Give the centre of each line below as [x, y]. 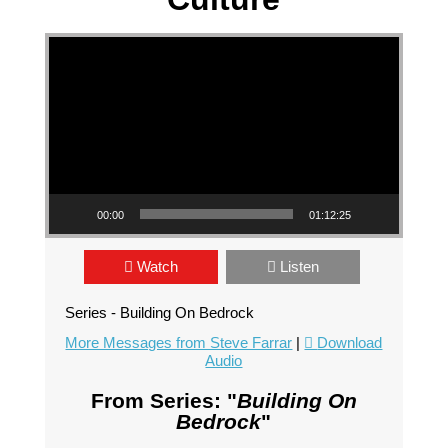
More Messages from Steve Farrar [179, 343]
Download [350, 343]
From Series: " [163, 401]
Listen [299, 267]
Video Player [76, 36]
